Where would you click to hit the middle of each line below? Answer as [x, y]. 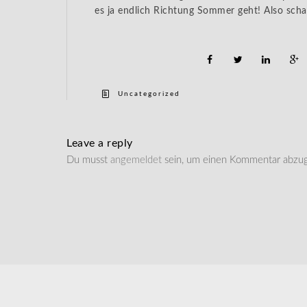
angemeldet [136, 160]
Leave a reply [100, 143]
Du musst [88, 160]
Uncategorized [149, 94]
